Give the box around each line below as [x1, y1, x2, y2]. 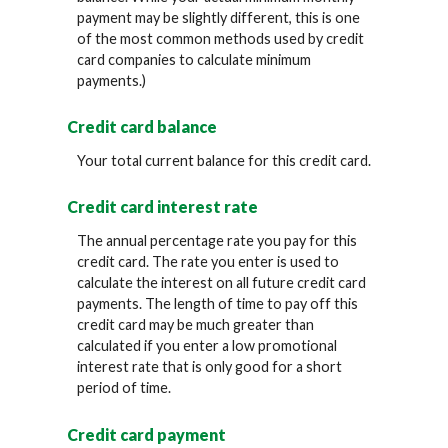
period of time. [77, 379, 172, 397]
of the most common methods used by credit [77, 29, 365, 47]
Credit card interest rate [67, 197, 259, 217]
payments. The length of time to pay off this [77, 295, 359, 313]
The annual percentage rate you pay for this [77, 232, 358, 250]
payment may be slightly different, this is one [77, 8, 361, 26]
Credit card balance [67, 116, 218, 136]
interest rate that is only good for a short [77, 358, 343, 376]
